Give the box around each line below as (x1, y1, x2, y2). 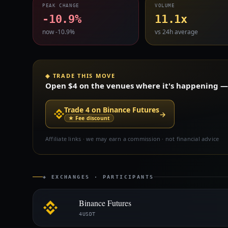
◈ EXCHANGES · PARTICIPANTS (43, 174, 154, 180)
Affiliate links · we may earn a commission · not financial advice (45, 135, 219, 142)
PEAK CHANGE (42, 3, 79, 8)
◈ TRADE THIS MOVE (45, 72, 116, 79)
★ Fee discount (68, 115, 110, 122)
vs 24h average (155, 27, 198, 36)
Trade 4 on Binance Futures (64, 105, 159, 115)
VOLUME (155, 3, 175, 8)
